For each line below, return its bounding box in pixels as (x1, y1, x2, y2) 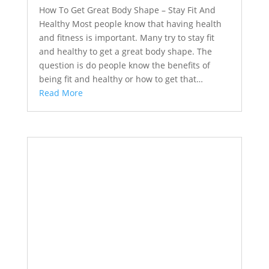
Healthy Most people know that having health (38, 18, 222, 30)
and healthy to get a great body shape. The (38, 46, 212, 58)
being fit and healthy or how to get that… (38, 73, 203, 85)
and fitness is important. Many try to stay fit (38, 32, 214, 44)
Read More (38, 87, 83, 99)
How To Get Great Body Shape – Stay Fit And (38, 4, 216, 16)
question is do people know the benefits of (38, 59, 210, 71)
